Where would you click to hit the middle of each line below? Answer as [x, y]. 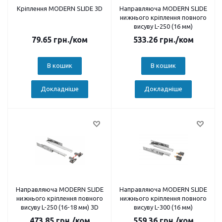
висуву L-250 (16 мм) [163, 26]
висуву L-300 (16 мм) [163, 207]
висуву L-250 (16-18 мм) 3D [60, 207]
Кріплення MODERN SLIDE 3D [60, 8]
